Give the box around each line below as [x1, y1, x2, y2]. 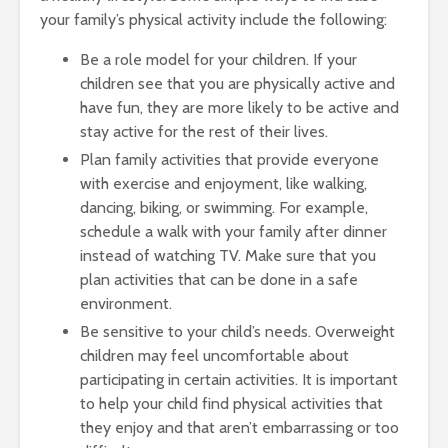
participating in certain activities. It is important [80, 370, 398, 389]
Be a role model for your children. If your [80, 50, 357, 69]
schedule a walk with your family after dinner [80, 222, 387, 241]
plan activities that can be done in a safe [80, 270, 358, 289]
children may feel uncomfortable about [80, 346, 349, 365]
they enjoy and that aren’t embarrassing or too [80, 418, 399, 437]
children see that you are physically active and [80, 74, 395, 93]
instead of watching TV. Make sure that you [80, 246, 376, 265]
